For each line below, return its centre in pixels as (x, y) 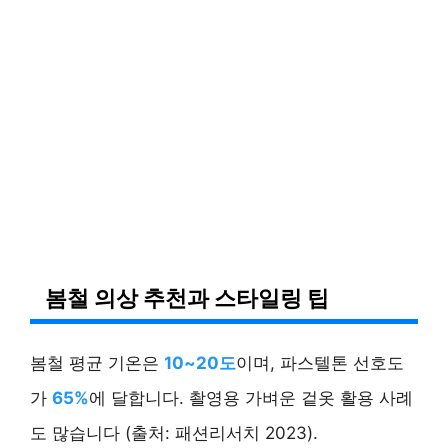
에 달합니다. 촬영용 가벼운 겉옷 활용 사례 (251, 397)
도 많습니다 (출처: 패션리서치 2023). (174, 432)
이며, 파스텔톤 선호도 (320, 362)
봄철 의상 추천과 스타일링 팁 (187, 297)
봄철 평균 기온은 (97, 362)
